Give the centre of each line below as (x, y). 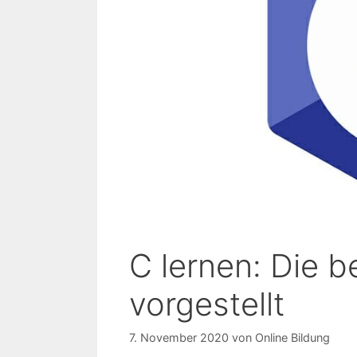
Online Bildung (292, 337)
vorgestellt (207, 304)
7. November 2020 (179, 337)
